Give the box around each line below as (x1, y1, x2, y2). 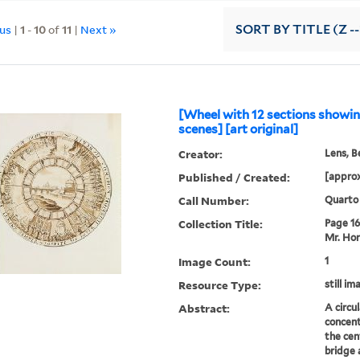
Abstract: (178, 301, 231, 317)
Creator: (178, 146, 223, 162)
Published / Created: (178, 170, 291, 186)
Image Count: (178, 254, 252, 270)
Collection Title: (178, 216, 264, 232)
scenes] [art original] (178, 122, 299, 137)
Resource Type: (178, 277, 262, 293)
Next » (80, 21, 117, 37)
